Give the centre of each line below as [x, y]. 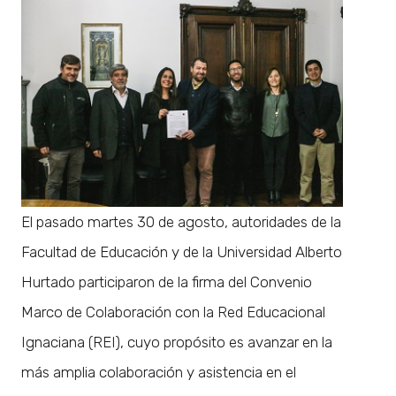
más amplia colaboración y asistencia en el [159, 372]
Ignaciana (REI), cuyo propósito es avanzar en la [177, 342]
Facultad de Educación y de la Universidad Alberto [182, 251]
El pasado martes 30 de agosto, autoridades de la [181, 221]
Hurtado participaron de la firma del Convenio [167, 282]
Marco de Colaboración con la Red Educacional [173, 312]
